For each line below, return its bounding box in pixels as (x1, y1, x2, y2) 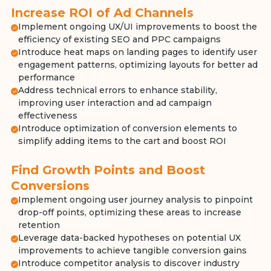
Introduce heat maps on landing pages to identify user (18, 47, 257, 57)
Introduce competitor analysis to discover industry (18, 258, 240, 269)
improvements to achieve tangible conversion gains (18, 245, 247, 256)
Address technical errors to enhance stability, (18, 85, 217, 96)
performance (18, 72, 75, 83)
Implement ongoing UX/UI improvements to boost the (18, 21, 257, 32)
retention (18, 220, 60, 230)
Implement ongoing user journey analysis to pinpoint (18, 194, 253, 205)
